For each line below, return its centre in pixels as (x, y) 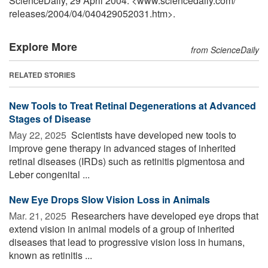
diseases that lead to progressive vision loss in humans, (127, 242)
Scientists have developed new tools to (153, 135)
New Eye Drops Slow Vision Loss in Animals (109, 199)
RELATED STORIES (42, 74)
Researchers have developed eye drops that (164, 215)
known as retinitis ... (51, 255)
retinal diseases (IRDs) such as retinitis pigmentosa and (127, 161)
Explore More (43, 46)
